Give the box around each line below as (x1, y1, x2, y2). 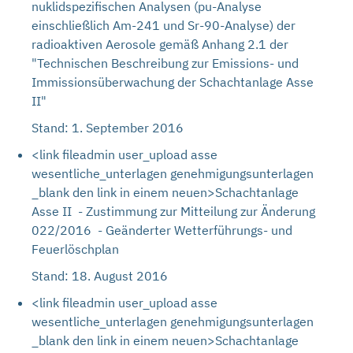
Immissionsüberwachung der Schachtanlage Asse (32, 74, 314, 90)
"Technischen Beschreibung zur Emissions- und (32, 55, 299, 71)
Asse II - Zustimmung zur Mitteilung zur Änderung (32, 203, 315, 219)
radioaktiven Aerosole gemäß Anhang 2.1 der (32, 36, 288, 52)
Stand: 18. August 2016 (32, 268, 168, 284)
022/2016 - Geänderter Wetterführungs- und (32, 222, 292, 238)
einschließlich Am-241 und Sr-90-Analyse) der (32, 17, 295, 33)
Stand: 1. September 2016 (32, 120, 184, 136)
